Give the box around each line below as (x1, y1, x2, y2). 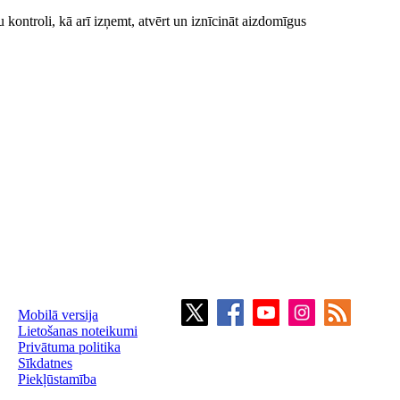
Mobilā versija (18, 307, 98, 322)
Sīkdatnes (18, 355, 72, 371)
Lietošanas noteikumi (18, 323, 137, 338)
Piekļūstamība (18, 371, 96, 387)
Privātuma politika (18, 339, 121, 354)
